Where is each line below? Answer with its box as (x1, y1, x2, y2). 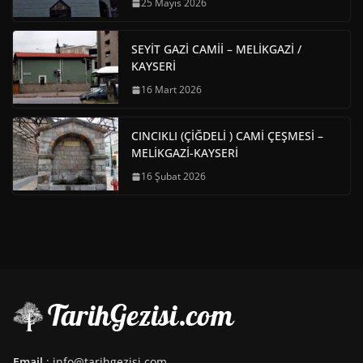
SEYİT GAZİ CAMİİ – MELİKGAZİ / (131, 41, 301, 58)
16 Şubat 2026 (141, 169, 206, 184)
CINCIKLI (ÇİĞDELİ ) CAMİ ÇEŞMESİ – (131, 128, 323, 144)
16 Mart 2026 (141, 83, 202, 97)
